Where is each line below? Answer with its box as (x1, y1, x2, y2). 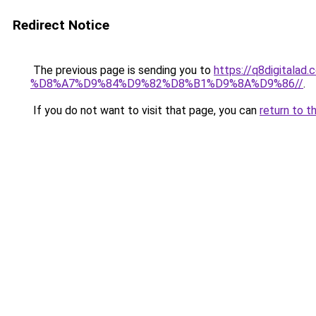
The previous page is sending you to (30, 63, 214, 77)
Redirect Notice (13, 17, 109, 33)
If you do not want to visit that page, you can (30, 104, 260, 117)
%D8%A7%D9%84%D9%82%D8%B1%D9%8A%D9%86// (30, 77, 303, 90)
